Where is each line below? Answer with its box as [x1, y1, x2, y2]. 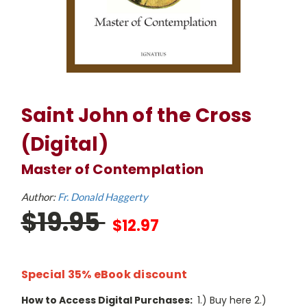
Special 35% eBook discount [21, 266, 187, 282]
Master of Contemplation [21, 160, 204, 179]
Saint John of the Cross [21, 102, 252, 129]
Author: [21, 191, 58, 203]
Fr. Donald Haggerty [57, 191, 148, 203]
